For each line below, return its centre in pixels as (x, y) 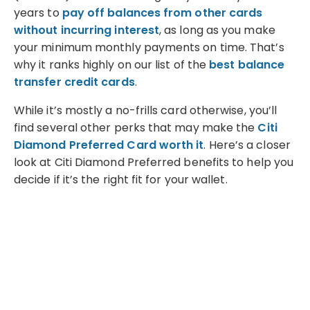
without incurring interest (87, 30)
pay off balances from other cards (162, 12)
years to (38, 12)
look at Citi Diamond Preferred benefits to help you (154, 162)
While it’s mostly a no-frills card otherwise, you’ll (146, 110)
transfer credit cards (74, 82)
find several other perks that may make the (136, 127)
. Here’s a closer (247, 145)
